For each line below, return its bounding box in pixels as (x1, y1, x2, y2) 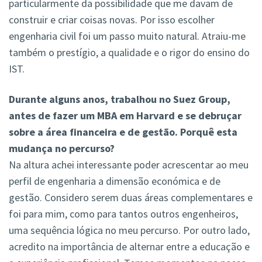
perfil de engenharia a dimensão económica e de (9, 174, 220, 188)
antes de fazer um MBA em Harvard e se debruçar (9, 109, 242, 123)
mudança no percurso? (9, 142, 115, 156)
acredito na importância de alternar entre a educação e (9, 240, 250, 254)
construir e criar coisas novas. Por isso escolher (9, 13, 215, 27)
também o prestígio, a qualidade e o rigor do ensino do (9, 46, 250, 60)
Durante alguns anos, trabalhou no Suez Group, (9, 92, 230, 106)
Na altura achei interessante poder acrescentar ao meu (9, 158, 249, 172)
